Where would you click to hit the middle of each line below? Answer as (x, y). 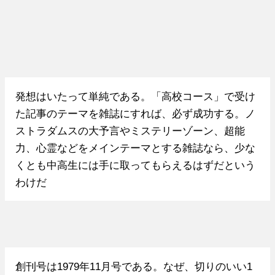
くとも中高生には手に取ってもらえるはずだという (135, 165)
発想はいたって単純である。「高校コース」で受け (135, 96)
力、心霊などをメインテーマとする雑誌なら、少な (135, 148)
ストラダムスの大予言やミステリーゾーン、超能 (130, 130)
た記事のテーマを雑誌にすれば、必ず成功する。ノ (135, 113)
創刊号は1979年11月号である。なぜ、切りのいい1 (134, 266)
